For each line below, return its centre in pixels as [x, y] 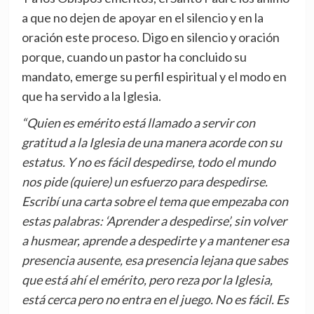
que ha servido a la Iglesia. [91, 96]
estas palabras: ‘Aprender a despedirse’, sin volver [154, 221]
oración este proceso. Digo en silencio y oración [150, 37]
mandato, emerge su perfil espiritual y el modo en [154, 77]
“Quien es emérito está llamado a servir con [138, 123]
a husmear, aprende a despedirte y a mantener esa [155, 241]
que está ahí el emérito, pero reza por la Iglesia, [147, 280]
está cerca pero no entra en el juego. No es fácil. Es [155, 300]
